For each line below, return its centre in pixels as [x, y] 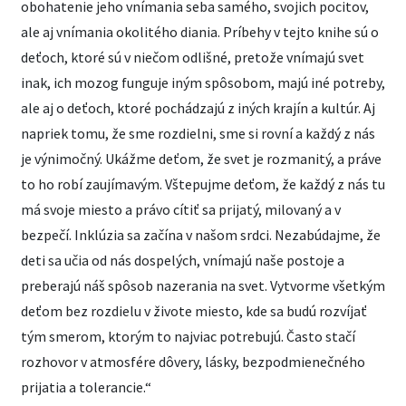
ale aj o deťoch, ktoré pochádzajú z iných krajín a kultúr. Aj [198, 108]
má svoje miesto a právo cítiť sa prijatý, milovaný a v [181, 209]
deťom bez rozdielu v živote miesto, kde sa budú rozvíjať [194, 311]
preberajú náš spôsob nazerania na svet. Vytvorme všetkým [203, 285]
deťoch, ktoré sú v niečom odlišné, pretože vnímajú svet [193, 57]
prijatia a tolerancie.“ [86, 387]
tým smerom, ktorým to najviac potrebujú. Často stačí [188, 336]
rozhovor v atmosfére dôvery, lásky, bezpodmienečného [193, 362]
